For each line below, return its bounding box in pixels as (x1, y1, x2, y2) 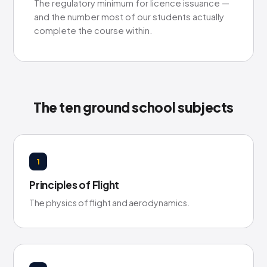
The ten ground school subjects (33, 99, 234, 116)
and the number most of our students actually (34, 11, 224, 22)
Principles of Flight (29, 178, 120, 191)
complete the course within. (34, 25, 153, 36)
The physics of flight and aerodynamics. (29, 197, 190, 208)
